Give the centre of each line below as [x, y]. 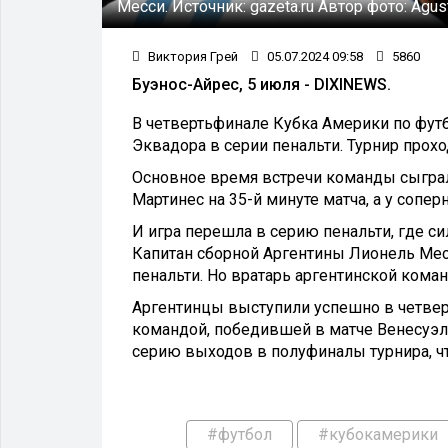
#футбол [240, 434]
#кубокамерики [378, 434]
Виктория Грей [191, 56]
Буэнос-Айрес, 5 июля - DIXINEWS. [261, 84]
